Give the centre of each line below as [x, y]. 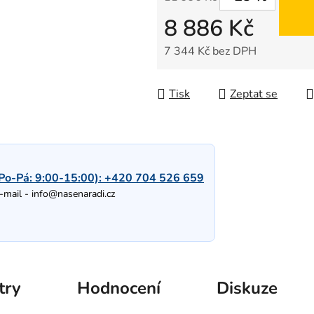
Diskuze [247, 288]
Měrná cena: [194, 73]
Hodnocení [119, 288]
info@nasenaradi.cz [73, 194]
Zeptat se [254, 94]
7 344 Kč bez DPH [210, 52]
